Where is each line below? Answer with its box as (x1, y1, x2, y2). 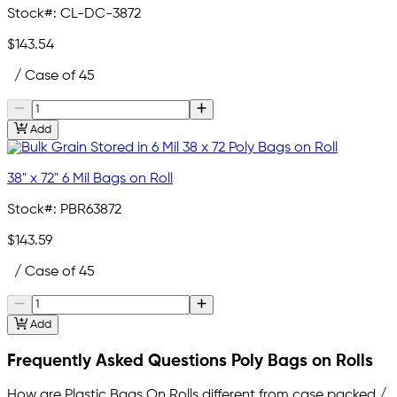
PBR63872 (60, 202, 121, 217)
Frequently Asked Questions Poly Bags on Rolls (7, 353, 373, 370)
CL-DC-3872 (60, 7, 141, 22)
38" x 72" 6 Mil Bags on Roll (7, 171, 173, 186)
